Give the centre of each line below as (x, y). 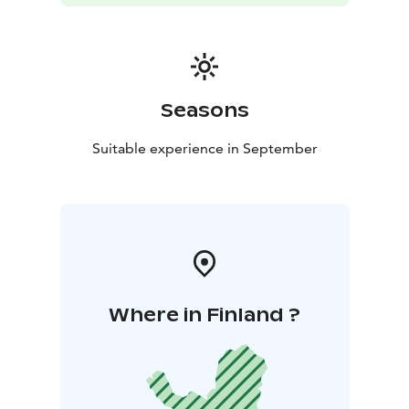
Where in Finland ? (204, 315)
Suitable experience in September (204, 148)
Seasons (204, 110)
